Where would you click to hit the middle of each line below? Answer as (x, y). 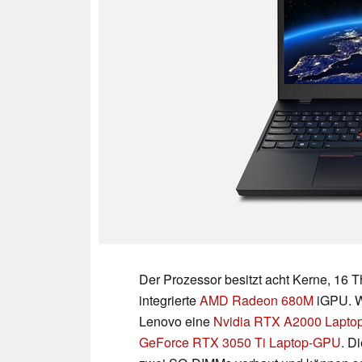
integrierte (169, 300)
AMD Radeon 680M (257, 300)
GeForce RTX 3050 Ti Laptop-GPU (240, 342)
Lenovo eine (176, 321)
